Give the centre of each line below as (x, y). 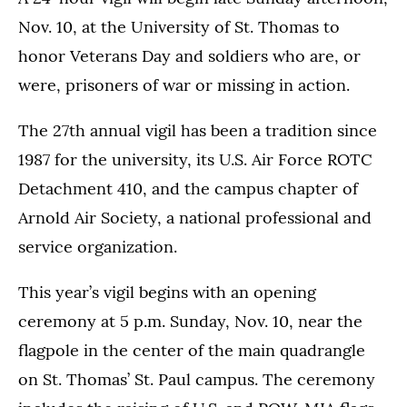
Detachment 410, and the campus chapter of (188, 189)
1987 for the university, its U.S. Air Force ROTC (195, 160)
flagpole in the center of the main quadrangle (192, 351)
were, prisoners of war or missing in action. (184, 85)
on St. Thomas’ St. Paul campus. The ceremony (197, 380)
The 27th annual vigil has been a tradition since (198, 131)
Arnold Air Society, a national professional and (195, 218)
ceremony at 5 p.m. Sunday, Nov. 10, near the (190, 322)
